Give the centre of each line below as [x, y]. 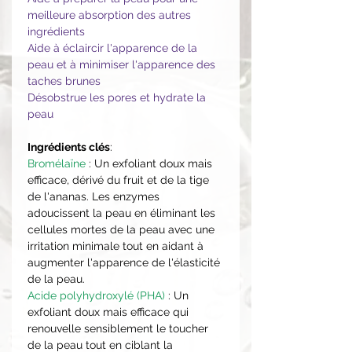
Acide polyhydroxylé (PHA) [96, 295]
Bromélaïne [57, 163]
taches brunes [64, 81]
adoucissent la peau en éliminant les [121, 213]
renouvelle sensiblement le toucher [118, 328]
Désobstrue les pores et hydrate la [117, 97]
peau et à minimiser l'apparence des [121, 64]
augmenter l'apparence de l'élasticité [124, 262]
